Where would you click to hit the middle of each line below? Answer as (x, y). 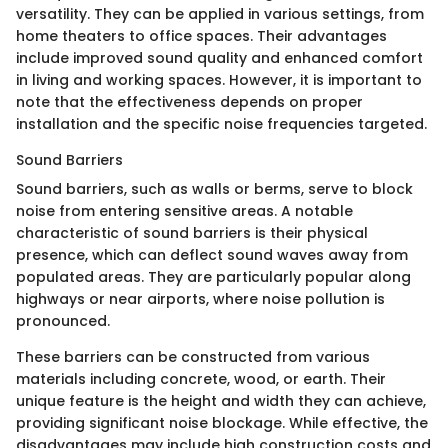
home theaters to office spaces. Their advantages (201, 35)
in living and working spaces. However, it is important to (219, 79)
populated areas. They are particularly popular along (213, 276)
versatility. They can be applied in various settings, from (220, 13)
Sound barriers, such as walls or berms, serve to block (214, 188)
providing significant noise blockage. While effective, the (222, 422)
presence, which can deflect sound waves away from (212, 254)
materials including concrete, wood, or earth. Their (201, 378)
